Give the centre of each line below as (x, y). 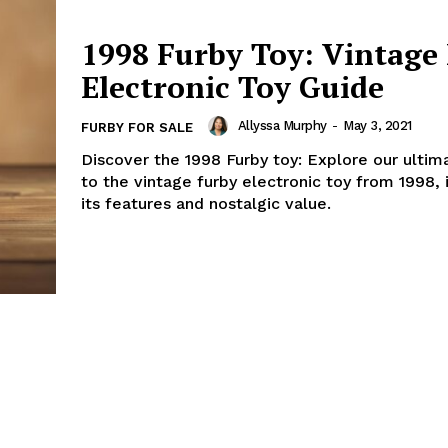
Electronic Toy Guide (232, 86)
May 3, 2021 (377, 126)
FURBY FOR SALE (137, 127)
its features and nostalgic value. (206, 203)
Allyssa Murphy (282, 126)
